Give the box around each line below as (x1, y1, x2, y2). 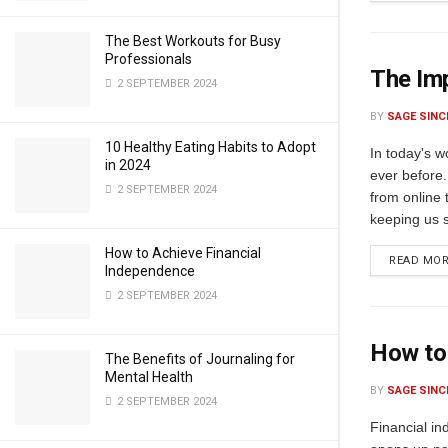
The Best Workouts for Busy (105, 33, 281, 49)
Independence (105, 263, 195, 279)
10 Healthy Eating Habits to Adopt (105, 139, 316, 155)
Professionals (105, 51, 192, 67)
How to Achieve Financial (105, 245, 261, 261)
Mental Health (105, 369, 193, 385)
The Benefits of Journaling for (105, 351, 295, 367)
